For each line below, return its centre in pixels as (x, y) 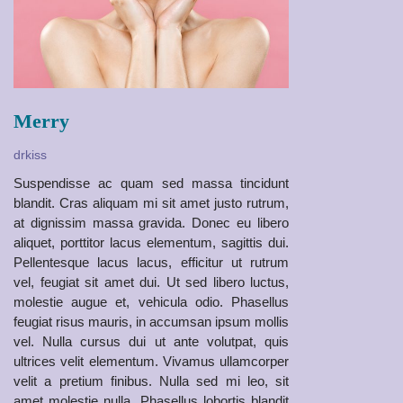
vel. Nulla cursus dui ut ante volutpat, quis (151, 341)
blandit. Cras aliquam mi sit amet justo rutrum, (151, 203)
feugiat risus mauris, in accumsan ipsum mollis (151, 322)
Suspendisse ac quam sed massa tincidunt (151, 183)
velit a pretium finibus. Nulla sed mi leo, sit (151, 381)
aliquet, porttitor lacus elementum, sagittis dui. (151, 242)
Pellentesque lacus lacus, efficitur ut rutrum (151, 262)
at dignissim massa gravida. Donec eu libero (151, 223)
